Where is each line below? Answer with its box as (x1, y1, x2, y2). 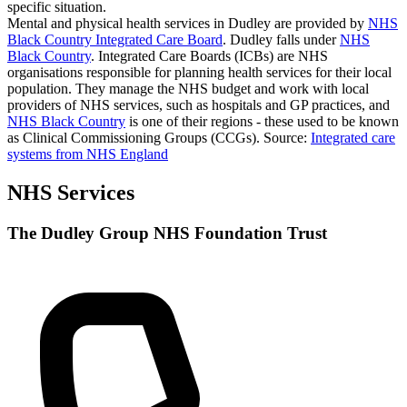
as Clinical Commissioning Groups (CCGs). (7, 129, 263, 145)
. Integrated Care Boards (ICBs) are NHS (91, 47, 328, 64)
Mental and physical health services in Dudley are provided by (7, 15, 368, 31)
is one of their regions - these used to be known (125, 113, 399, 129)
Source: (263, 129, 311, 145)
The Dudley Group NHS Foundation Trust (7, 223, 327, 243)
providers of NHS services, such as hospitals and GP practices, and (7, 96, 390, 113)
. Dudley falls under (223, 31, 340, 47)
